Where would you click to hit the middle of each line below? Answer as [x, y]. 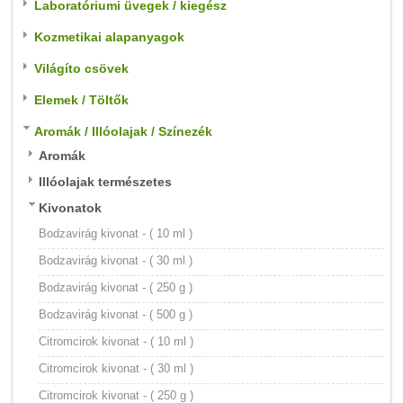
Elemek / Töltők [81, 100]
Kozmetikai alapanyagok [109, 37]
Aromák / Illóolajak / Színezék [123, 131]
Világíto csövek [81, 68]
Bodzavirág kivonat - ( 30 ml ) [116, 260]
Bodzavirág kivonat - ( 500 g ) [116, 314]
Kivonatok [70, 208]
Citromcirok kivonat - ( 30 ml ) [116, 368]
